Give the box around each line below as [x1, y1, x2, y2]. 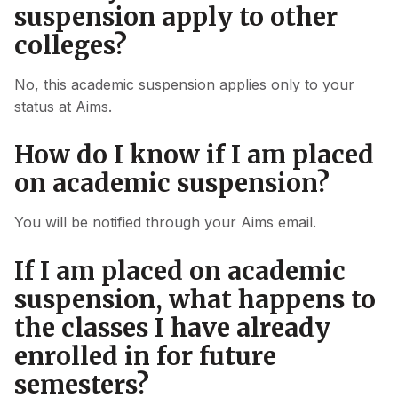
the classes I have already [14, 311, 330, 344]
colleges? [14, 28, 127, 61]
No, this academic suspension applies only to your [14, 75, 354, 93]
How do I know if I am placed [14, 139, 374, 171]
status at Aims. [14, 97, 112, 115]
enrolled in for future [14, 339, 276, 372]
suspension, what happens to [14, 283, 376, 315]
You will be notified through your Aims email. [14, 213, 316, 232]
